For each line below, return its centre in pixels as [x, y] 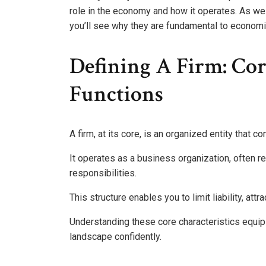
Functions [116, 94]
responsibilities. [103, 173]
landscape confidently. [115, 237]
